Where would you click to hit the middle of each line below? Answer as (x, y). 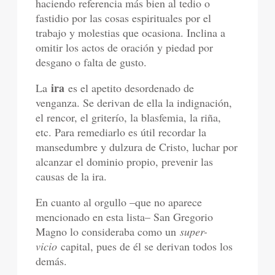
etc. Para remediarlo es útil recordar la (121, 132)
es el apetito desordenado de (130, 88)
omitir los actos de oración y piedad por (125, 48)
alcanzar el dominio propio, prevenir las (125, 162)
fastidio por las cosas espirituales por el (124, 18)
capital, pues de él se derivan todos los (145, 246)
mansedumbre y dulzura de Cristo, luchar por (137, 147)
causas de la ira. (72, 176)
